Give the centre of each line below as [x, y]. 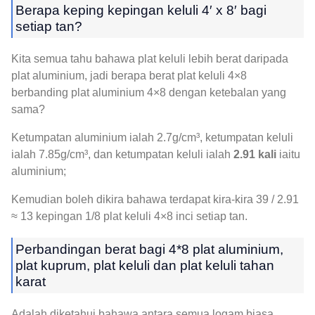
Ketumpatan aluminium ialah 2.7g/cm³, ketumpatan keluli [152, 138]
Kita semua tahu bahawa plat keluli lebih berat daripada [150, 59]
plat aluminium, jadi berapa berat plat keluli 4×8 [129, 76]
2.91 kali [255, 155]
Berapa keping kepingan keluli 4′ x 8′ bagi [141, 11]
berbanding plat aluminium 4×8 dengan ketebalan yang [149, 93]
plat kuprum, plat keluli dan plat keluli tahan [145, 266]
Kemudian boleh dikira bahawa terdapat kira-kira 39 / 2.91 [155, 200]
